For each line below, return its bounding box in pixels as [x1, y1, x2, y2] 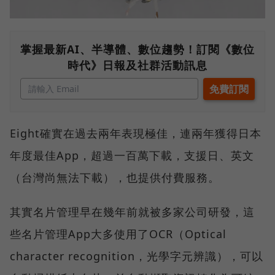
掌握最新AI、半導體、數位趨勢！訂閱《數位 [20, 42, 255, 57]
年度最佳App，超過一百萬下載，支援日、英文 [10, 148, 254, 163]
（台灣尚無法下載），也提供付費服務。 [10, 170, 220, 185]
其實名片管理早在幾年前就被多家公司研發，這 [10, 204, 255, 220]
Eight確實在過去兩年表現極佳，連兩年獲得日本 [10, 126, 261, 141]
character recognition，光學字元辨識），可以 [10, 249, 263, 264]
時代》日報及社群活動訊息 [68, 58, 207, 73]
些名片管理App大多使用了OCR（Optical [10, 227, 227, 242]
